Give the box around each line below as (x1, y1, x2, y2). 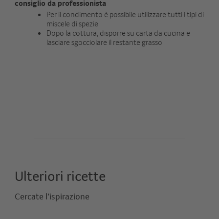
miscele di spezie (46, 19, 98, 29)
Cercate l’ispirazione (15, 191, 89, 202)
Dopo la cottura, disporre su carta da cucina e (46, 28, 190, 38)
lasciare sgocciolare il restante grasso (46, 37, 164, 47)
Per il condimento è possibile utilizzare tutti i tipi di (46, 9, 204, 20)
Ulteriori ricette (15, 168, 106, 185)
